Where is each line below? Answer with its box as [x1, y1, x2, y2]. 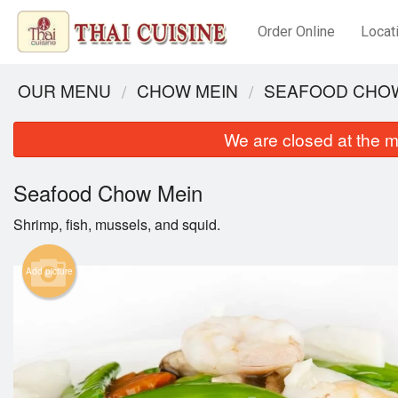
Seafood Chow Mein [13, 177, 203, 209]
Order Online [257, 23, 335, 40]
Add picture [25, 265, 73, 278]
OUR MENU [18, 78, 111, 102]
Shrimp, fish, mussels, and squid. [13, 214, 220, 235]
